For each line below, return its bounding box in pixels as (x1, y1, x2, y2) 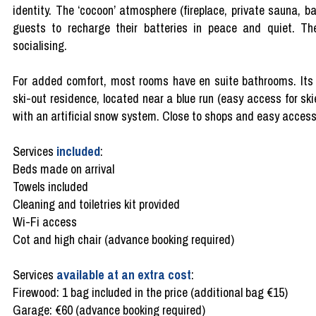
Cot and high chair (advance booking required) (13, 230, 237, 248)
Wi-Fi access (13, 212, 77, 231)
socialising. (13, 36, 67, 54)
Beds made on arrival (13, 159, 114, 178)
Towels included (13, 177, 88, 195)
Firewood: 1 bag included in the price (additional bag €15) (13, 283, 288, 301)
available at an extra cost (56, 265, 191, 284)
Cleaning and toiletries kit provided (13, 195, 180, 213)
